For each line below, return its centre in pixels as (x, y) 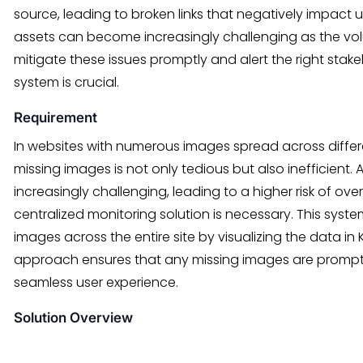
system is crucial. (66, 82)
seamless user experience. (96, 282)
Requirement (56, 117)
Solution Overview (73, 318)
